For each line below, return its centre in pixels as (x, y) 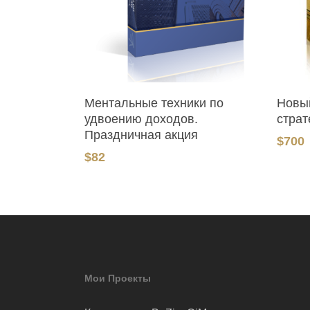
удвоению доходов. (141, 119)
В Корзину (182, 97)
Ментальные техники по (154, 103)
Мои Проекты (118, 278)
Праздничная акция (141, 135)
